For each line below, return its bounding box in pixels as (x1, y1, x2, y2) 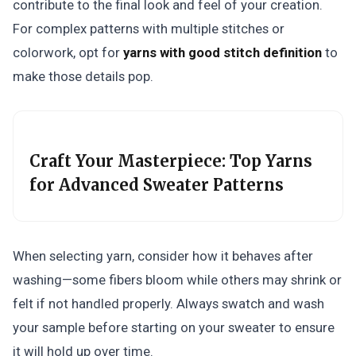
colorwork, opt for (13, 44, 123, 60)
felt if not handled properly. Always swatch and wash (13, 296, 324, 311)
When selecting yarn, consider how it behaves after (13, 248, 313, 264)
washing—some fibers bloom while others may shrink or (13, 272, 342, 288)
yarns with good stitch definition (123, 44, 322, 60)
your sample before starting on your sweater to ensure (13, 319, 335, 335)
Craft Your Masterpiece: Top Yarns (29, 151, 312, 171)
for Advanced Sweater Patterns (29, 175, 284, 195)
